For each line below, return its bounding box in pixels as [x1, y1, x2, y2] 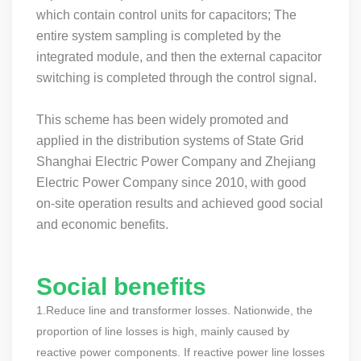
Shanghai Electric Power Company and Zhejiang [36, 155, 316, 169]
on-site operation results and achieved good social [36, 197, 323, 211]
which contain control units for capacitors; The [36, 8, 297, 23]
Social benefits [36, 273, 206, 301]
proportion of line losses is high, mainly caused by [36, 325, 289, 338]
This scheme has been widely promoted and [36, 113, 288, 127]
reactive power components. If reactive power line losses [36, 346, 325, 359]
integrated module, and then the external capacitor [36, 50, 322, 64]
